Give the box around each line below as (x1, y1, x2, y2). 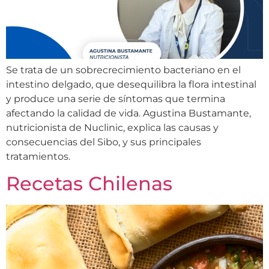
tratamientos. (6, 151, 70, 162)
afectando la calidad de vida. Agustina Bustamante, (6, 107, 251, 119)
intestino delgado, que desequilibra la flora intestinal (6, 79, 256, 90)
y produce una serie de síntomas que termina (6, 93, 225, 104)
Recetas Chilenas (6, 172, 172, 196)
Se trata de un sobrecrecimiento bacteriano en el (6, 64, 241, 76)
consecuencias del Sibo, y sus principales (6, 136, 201, 148)
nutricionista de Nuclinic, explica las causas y (6, 122, 219, 133)
